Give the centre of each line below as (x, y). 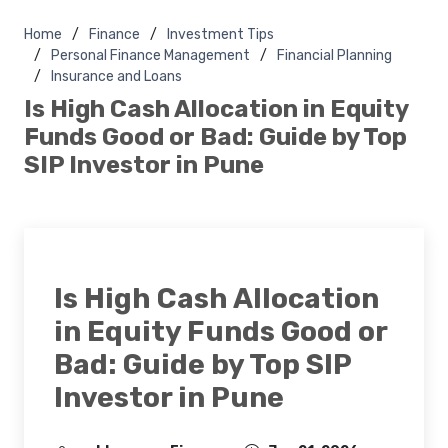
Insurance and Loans (116, 76)
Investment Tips (220, 34)
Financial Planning (334, 55)
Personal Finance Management (150, 55)
